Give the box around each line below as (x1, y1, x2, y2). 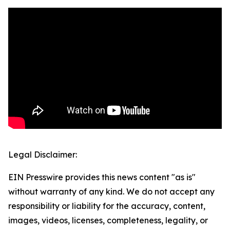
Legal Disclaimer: (8, 149, 77, 160)
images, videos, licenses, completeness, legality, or (8, 215, 208, 226)
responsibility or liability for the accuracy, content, (8, 201, 205, 212)
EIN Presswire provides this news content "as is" (8, 172, 196, 183)
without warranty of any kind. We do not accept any (8, 186, 215, 197)
